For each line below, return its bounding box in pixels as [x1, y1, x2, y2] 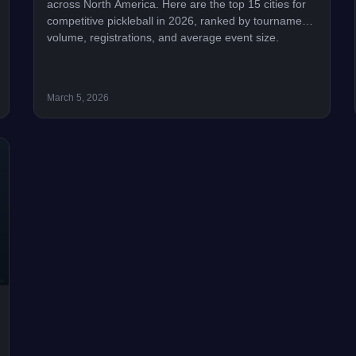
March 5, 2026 [47, 91, 110, 103]
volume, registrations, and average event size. [47, 30, 280, 44]
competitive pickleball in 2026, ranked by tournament [47, 14, 312, 27]
